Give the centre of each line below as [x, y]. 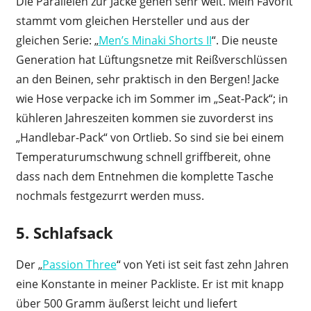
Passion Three [79, 264]
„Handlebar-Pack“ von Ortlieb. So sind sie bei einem [150, 138]
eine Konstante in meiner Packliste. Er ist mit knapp [150, 284]
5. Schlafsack [64, 233]
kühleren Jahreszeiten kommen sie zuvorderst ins [144, 118]
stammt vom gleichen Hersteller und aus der [133, 21]
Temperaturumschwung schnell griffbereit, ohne [143, 157]
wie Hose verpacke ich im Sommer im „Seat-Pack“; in [152, 99]
